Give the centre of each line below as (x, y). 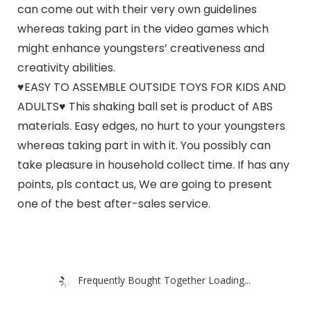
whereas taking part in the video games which (143, 29)
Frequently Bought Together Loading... (164, 280)
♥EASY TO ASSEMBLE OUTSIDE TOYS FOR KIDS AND (151, 87)
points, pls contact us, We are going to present (144, 185)
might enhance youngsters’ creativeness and (141, 49)
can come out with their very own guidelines (137, 10)
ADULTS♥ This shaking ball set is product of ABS (145, 107)
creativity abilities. (66, 68)
